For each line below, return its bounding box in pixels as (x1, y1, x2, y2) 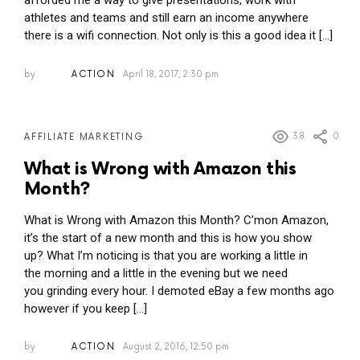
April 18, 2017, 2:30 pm (122, 68, 219, 80)
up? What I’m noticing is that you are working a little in (24, 247, 308, 263)
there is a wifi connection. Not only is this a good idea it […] (24, 28, 333, 43)
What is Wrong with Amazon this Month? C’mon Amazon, (24, 212, 329, 227)
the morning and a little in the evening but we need (24, 265, 288, 280)
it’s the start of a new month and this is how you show (24, 230, 312, 245)
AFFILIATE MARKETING (24, 131, 144, 142)
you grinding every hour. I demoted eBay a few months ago (24, 283, 334, 298)
